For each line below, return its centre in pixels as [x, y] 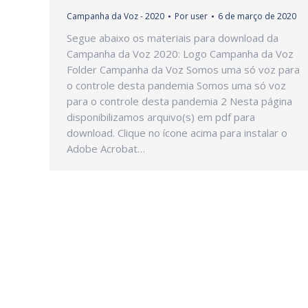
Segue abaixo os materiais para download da [173, 38]
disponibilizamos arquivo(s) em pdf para [161, 117]
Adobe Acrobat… [106, 148]
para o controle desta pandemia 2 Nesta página [179, 101]
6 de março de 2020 [257, 16]
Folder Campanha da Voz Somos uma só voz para [183, 69]
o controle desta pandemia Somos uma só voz [176, 85]
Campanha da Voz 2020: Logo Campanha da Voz [180, 54]
